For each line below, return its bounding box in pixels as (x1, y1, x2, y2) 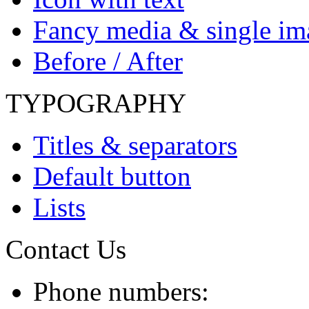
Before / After (33, 46, 183, 77)
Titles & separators (33, 130, 237, 161)
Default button (33, 161, 191, 192)
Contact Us (6, 235, 126, 265)
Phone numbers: (33, 277, 209, 307)
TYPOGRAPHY (6, 88, 186, 119)
